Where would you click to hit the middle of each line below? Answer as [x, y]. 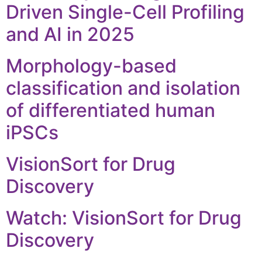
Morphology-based [91, 65]
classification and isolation [123, 88]
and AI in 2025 [70, 34]
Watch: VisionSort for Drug [124, 218]
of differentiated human [111, 110]
